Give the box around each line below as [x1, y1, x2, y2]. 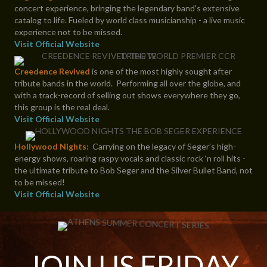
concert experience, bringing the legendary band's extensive [14, 3, 240, 14]
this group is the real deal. [14, 102, 110, 113]
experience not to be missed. [14, 27, 122, 38]
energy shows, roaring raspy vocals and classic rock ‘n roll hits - [14, 153, 246, 164]
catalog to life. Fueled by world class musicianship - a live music [14, 15, 245, 26]
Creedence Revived [14, 66, 90, 77]
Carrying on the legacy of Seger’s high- [89, 141, 236, 152]
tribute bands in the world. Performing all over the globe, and [14, 78, 241, 89]
